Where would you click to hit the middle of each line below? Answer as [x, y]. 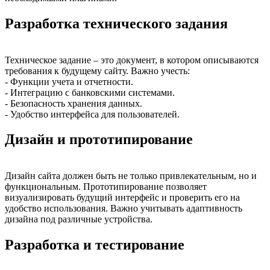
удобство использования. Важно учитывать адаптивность [124, 209]
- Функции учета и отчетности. [69, 81]
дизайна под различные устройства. [79, 219]
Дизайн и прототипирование [99, 140]
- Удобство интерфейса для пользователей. [92, 114]
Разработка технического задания [116, 23]
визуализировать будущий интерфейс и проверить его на [122, 198]
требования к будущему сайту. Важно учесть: [97, 71]
